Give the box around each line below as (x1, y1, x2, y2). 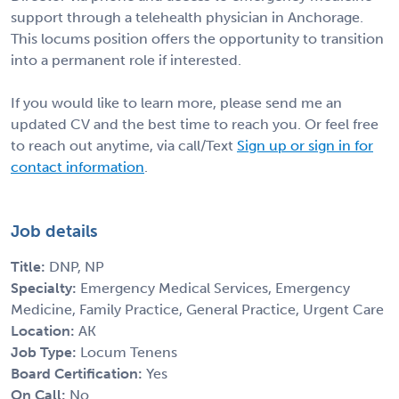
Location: (11, 322, 78, 339)
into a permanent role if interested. (11, 51, 241, 69)
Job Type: (11, 343, 80, 361)
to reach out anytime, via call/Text (11, 136, 237, 154)
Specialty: (11, 279, 80, 297)
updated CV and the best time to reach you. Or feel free (11, 115, 379, 133)
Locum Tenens (80, 343, 177, 361)
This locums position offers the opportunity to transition (11, 29, 384, 47)
